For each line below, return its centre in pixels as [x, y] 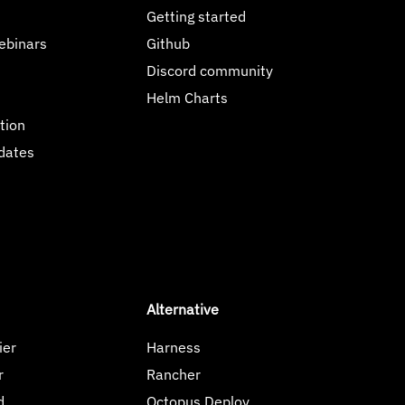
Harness [174, 347]
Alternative [183, 309]
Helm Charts [188, 98]
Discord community [210, 71]
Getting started [197, 16]
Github [169, 43]
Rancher [174, 374]
